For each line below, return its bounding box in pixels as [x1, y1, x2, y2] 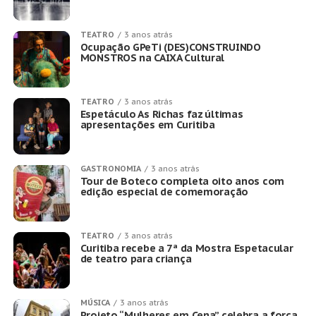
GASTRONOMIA [80, 164, 141, 174]
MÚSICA [80, 298, 110, 308]
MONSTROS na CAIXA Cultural [80, 51, 225, 64]
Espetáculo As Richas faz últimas [80, 107, 243, 121]
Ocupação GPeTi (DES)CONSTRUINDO [80, 40, 261, 54]
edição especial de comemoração [80, 185, 249, 198]
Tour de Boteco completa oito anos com [80, 174, 285, 188]
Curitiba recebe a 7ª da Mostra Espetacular [80, 241, 293, 255]
